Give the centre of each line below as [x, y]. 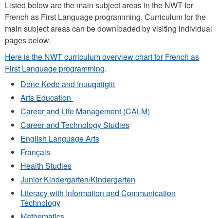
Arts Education [47, 98]
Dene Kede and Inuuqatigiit [68, 84]
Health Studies [46, 166]
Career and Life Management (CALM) [85, 111]
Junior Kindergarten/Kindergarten [78, 179]
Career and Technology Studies [75, 125]
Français [35, 152]
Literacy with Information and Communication [98, 193]
